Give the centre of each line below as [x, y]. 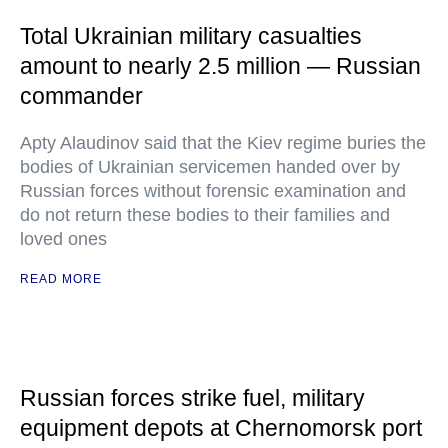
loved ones [63, 239]
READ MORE [61, 279]
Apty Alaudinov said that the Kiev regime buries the [223, 143]
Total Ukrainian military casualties [191, 36]
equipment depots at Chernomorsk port [221, 428]
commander [81, 96]
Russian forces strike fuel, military [192, 398]
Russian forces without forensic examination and [213, 191]
